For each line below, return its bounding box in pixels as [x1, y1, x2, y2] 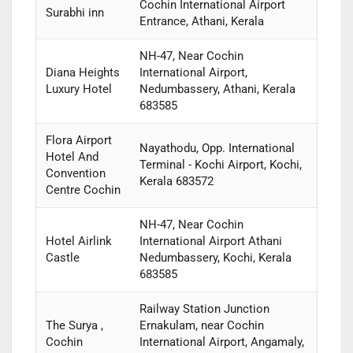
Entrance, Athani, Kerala [139, 14, 264, 29]
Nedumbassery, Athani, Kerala [139, 82, 295, 97]
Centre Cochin [45, 183, 121, 198]
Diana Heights [45, 65, 120, 80]
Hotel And [45, 150, 98, 165]
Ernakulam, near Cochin [139, 318, 264, 333]
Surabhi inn [45, 6, 104, 20]
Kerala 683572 [139, 174, 214, 189]
